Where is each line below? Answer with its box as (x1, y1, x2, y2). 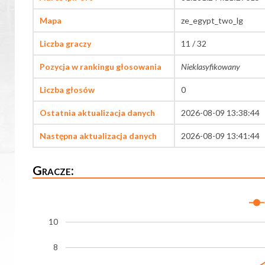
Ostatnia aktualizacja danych (40, 108, 155, 118)
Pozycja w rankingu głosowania (40, 62, 161, 72)
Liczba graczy (40, 38, 91, 49)
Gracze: (33, 163, 74, 178)
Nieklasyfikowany (181, 62, 240, 72)
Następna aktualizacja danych (40, 131, 157, 141)
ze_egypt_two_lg (181, 15, 243, 26)
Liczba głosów (40, 85, 95, 95)
